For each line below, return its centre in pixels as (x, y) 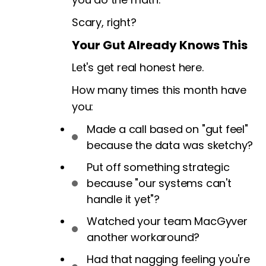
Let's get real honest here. (138, 68)
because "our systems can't (159, 183)
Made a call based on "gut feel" (167, 129)
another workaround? (143, 237)
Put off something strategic (158, 167)
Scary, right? (104, 23)
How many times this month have (159, 90)
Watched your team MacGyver (167, 221)
